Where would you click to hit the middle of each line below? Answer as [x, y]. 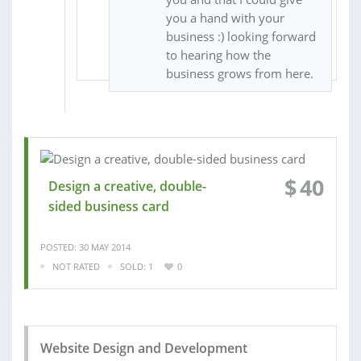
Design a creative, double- [127, 186]
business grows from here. [239, 73]
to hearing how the [218, 54]
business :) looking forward [241, 36]
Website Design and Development [144, 349]
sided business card [109, 206]
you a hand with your [225, 17]
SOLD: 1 [137, 266]
